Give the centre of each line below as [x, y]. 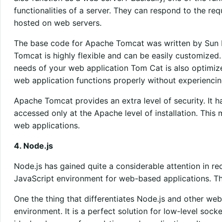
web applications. [47, 125]
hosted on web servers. [57, 23]
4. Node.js [33, 145]
